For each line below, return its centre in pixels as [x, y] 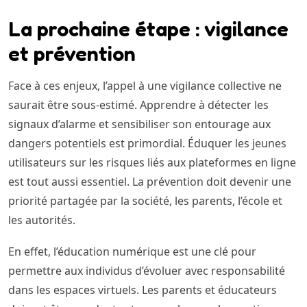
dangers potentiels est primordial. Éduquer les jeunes [147, 143]
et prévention [72, 53]
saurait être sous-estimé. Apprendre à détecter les [138, 105]
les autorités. [42, 220]
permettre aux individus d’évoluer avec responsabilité [147, 270]
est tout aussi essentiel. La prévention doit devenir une [150, 181]
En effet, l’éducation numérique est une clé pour [132, 251]
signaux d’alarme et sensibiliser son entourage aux [139, 124]
